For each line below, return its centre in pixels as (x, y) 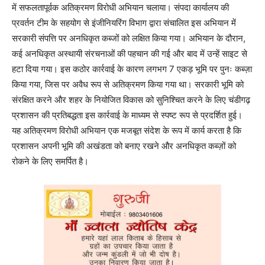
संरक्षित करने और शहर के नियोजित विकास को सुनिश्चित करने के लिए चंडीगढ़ (131, 100)
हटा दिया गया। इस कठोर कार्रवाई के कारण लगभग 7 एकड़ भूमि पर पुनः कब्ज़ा (132, 69)
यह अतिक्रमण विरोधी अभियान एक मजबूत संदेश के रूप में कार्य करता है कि (127, 130)
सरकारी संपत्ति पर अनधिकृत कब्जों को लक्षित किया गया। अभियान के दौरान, (129, 38)
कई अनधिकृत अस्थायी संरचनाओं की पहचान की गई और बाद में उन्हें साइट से (130, 54)
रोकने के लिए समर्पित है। (50, 161)
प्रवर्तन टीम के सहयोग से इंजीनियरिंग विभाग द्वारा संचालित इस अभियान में (124, 23)
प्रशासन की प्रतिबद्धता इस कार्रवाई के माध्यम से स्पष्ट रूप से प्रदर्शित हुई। (127, 115)
